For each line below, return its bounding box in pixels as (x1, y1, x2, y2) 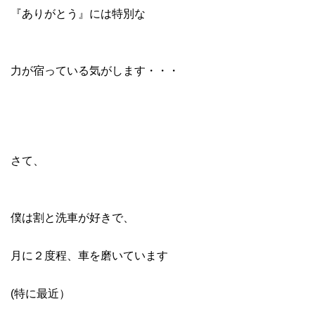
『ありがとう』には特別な (11, 7, 146, 20)
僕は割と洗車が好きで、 (11, 211, 134, 224)
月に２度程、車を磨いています (11, 249, 168, 262)
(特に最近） (11, 287, 70, 300)
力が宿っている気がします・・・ (11, 64, 179, 77)
